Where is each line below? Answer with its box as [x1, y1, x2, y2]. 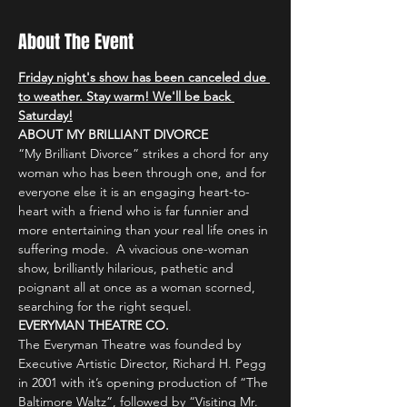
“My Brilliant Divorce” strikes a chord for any [18, 145, 272, 162]
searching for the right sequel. [18, 298, 192, 314]
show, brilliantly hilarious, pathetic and [18, 260, 237, 276]
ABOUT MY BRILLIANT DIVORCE [18, 126, 208, 143]
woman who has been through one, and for [18, 164, 270, 181]
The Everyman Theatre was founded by [18, 336, 244, 352]
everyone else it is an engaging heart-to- [18, 184, 250, 200]
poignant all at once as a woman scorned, [18, 279, 259, 295]
